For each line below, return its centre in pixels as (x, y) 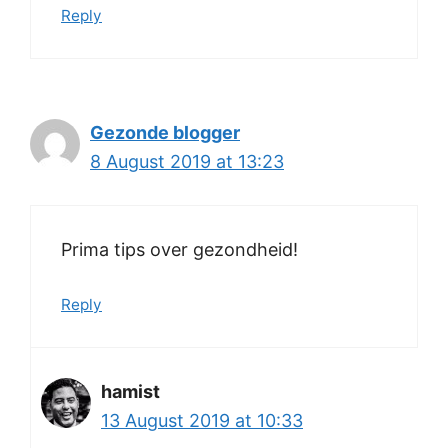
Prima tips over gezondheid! (179, 249)
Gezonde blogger (165, 132)
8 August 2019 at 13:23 (187, 161)
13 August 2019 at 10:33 (202, 420)
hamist (130, 391)
